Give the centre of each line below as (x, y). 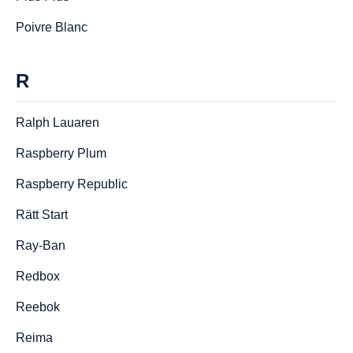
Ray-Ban (41, 245)
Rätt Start (42, 215)
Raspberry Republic (72, 184)
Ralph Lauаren (58, 123)
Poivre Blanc (52, 27)
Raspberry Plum (61, 153)
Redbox (38, 276)
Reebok (38, 307)
